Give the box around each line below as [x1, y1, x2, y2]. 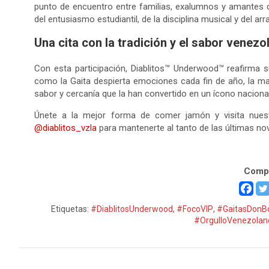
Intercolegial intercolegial [34, 144, 132, 155]
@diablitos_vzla [34, 122, 97, 133]
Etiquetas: [51, 204, 89, 214]
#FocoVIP [177, 204, 214, 214]
